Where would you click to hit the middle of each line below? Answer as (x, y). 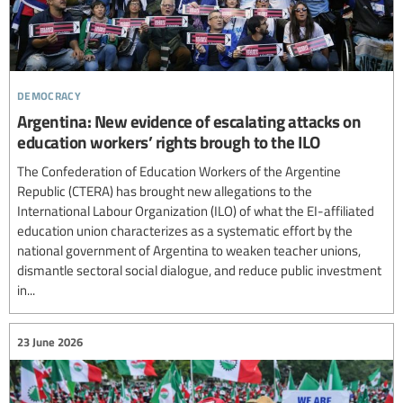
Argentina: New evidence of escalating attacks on (189, 121)
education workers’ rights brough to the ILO (169, 142)
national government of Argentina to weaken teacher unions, (189, 251)
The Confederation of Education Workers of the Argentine (179, 171)
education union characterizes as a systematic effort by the (185, 231)
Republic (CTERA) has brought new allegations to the (165, 191)
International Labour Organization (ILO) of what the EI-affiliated (196, 211)
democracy (49, 94)
